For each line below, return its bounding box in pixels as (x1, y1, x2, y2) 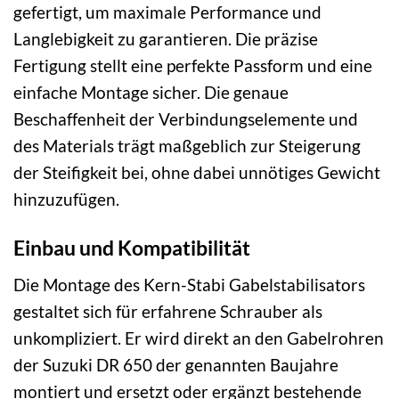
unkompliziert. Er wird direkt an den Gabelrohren (13, 327, 384, 348)
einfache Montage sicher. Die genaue (13, 82, 289, 103)
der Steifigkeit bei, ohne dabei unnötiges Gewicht (13, 162, 380, 183)
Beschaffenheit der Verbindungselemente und (13, 109, 358, 130)
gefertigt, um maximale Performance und (13, 2, 322, 23)
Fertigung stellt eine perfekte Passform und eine (13, 55, 372, 77)
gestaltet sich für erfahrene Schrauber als (13, 300, 322, 322)
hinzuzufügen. (13, 189, 119, 210)
